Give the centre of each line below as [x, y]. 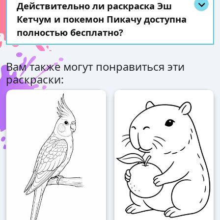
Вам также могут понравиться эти [95, 67]
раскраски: [35, 79]
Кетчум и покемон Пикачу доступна [102, 19]
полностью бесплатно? [70, 32]
